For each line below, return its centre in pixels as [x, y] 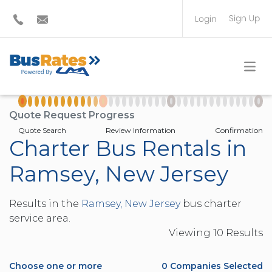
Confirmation [239, 130]
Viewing [191, 233]
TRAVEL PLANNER [216, 61]
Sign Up [244, 18]
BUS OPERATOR [212, 43]
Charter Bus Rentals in [128, 148]
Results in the [45, 204]
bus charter [211, 204]
